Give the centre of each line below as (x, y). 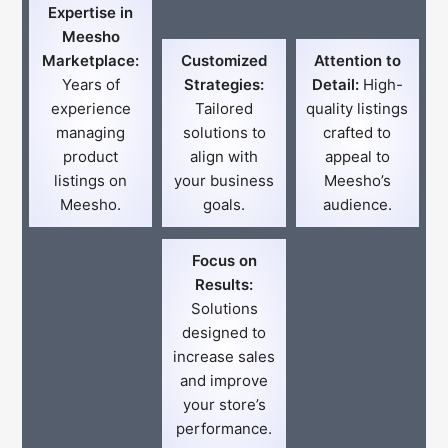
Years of (90, 84)
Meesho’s (357, 180)
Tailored (224, 108)
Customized (224, 60)
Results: (224, 284)
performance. (224, 428)
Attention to (357, 60)
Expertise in (91, 12)
